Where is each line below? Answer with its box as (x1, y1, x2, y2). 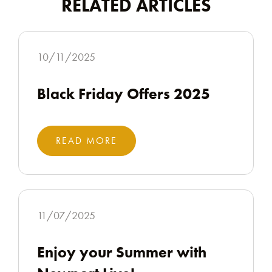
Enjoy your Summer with (37, 242, 206, 262)
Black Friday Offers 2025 (37, 84, 210, 104)
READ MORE (56, 134, 117, 147)
